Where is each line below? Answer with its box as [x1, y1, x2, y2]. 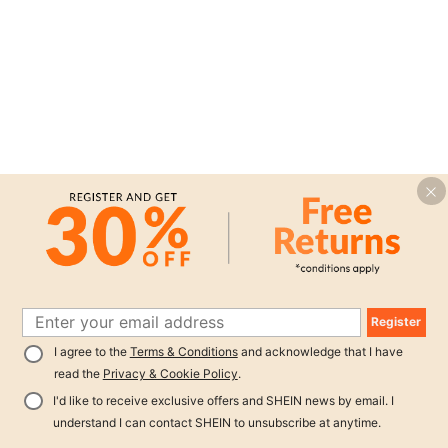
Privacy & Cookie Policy [102, 366, 238, 382]
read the [53, 366, 103, 382]
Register [371, 314, 422, 330]
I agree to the [53, 344, 130, 360]
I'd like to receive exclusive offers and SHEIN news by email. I [52, 392, 394, 408]
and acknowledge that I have [237, 344, 403, 360]
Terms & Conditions [129, 344, 238, 360]
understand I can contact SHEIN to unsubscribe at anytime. [52, 414, 381, 430]
